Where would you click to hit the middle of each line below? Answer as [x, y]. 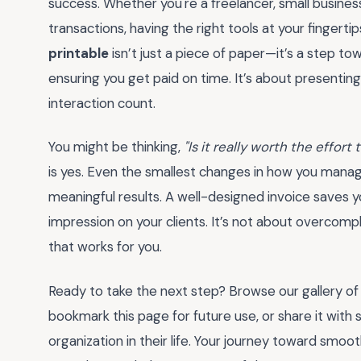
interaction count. [102, 103]
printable [79, 53]
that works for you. [105, 247]
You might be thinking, [116, 147]
